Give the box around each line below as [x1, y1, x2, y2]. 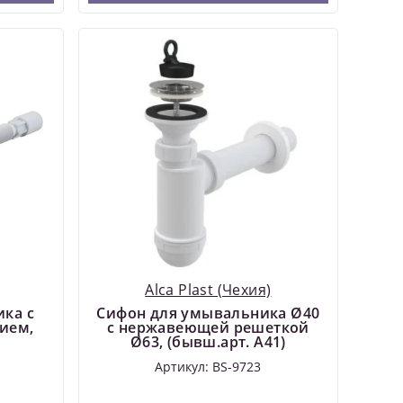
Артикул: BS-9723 [155, 357, 262, 375]
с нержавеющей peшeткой [106, 317, 309, 337]
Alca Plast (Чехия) [145, 279, 272, 300]
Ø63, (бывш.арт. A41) [130, 331, 286, 352]
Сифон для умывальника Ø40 [96, 302, 320, 323]
